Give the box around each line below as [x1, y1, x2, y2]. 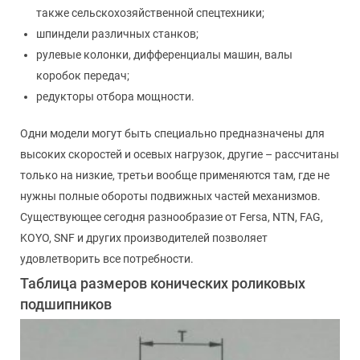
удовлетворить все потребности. [20, 252, 194, 265]
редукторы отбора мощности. [36, 89, 194, 103]
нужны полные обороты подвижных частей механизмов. [20, 189, 321, 202]
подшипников [20, 295, 112, 313]
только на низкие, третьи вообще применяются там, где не [20, 168, 329, 182]
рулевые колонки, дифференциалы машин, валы [36, 47, 292, 61]
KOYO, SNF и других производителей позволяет [20, 231, 268, 244]
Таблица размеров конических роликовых [20, 274, 305, 292]
